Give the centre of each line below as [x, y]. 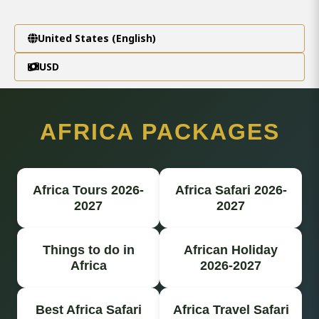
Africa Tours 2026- [88, 190]
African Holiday [231, 250]
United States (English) [97, 38]
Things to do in [88, 250]
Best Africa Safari [88, 309]
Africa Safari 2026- [231, 190]
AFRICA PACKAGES [159, 131]
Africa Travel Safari [231, 309]
